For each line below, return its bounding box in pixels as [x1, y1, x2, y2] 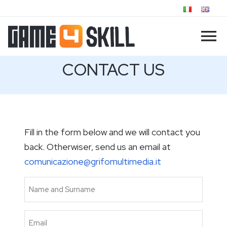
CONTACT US [62, 59, 165, 81]
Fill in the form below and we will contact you [24, 126, 200, 138]
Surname [24, 205, 60, 216]
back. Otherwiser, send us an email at [24, 141, 171, 153]
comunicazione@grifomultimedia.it [24, 156, 161, 168]
